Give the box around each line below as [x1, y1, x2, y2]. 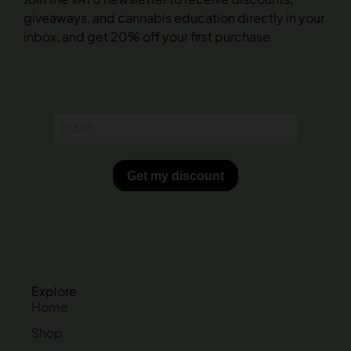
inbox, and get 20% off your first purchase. [24, 28, 274, 45]
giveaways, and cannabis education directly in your [24, 9, 324, 26]
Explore [31, 283, 77, 299]
